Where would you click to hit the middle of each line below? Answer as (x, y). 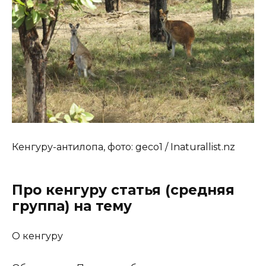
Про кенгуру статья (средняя (123, 190)
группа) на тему (72, 206)
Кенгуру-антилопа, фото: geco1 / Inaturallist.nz (123, 147)
